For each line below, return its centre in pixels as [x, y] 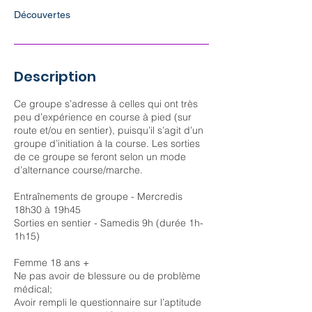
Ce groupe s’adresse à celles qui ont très [106, 103]
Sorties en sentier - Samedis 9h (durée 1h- [109, 223]
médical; [33, 289]
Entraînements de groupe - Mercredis [98, 196]
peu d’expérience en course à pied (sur [103, 117]
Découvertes [42, 14]
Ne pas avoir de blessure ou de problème [107, 275]
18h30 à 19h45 [47, 209]
